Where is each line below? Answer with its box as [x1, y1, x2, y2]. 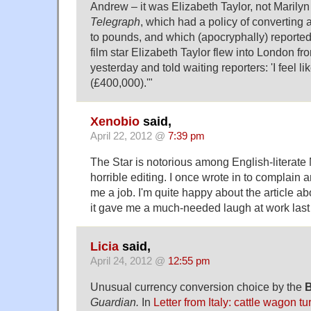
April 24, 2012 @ [90, 255, 168, 267]
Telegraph [90, 15, 140, 28]
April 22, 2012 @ [90, 130, 168, 142]
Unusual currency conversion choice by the [90, 280, 305, 294]
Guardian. [90, 296, 142, 309]
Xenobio [90, 114, 140, 128]
